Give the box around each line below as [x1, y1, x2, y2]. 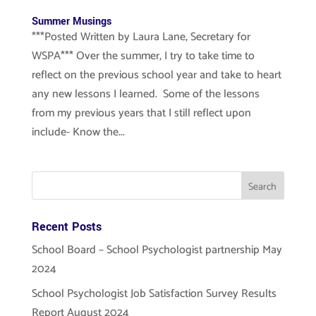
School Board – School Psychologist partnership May [31, 241, 282, 260]
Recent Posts [31, 219, 102, 235]
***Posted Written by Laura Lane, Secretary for [31, 28, 250, 47]
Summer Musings [31, 14, 111, 29]
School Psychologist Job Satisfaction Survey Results [31, 284, 276, 303]
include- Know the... [31, 123, 125, 142]
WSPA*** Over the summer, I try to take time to [31, 47, 255, 66]
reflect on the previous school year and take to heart [31, 66, 281, 85]
